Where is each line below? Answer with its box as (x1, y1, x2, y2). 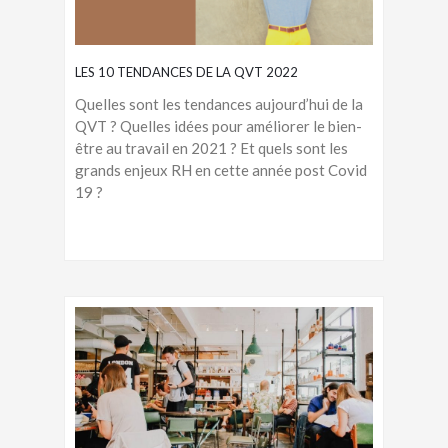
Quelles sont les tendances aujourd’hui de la (75, 95, 363, 114)
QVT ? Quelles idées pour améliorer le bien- (75, 117, 362, 136)
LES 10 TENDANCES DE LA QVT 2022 (75, 64, 298, 81)
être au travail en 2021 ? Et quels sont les (75, 139, 348, 158)
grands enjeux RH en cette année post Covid (75, 161, 367, 180)
